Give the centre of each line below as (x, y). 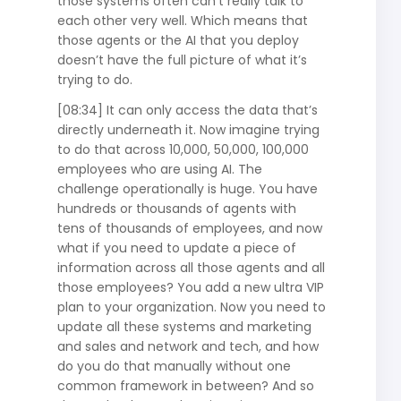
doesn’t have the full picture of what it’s (182, 60)
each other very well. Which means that (182, 20)
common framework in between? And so (185, 385)
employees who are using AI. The (159, 169)
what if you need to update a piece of (176, 247)
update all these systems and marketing (184, 326)
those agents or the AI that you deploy (178, 40)
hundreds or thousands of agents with (176, 208)
